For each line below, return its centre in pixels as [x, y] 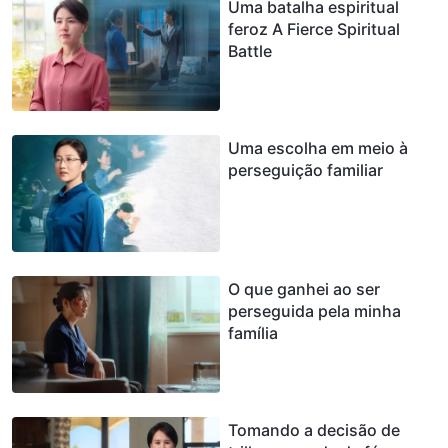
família [253, 332]
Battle [250, 50]
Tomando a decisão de [314, 429]
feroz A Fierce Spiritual [314, 28]
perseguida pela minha [314, 310]
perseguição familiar [305, 169]
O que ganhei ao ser [304, 288]
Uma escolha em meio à [318, 147]
